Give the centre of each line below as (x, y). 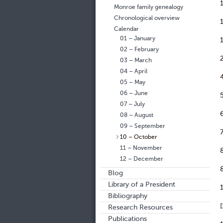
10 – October (139, 137)
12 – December (142, 159)
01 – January (138, 38)
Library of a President (142, 184)
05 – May (133, 82)
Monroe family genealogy (149, 7)
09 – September (143, 126)
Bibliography (128, 196)
